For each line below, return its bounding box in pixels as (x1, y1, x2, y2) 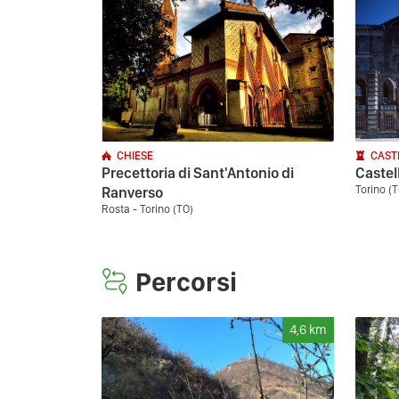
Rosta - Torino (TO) (102, 202, 193, 216)
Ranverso (102, 183, 163, 201)
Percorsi (135, 265, 237, 297)
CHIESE (117, 149, 153, 162)
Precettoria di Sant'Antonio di (102, 164, 294, 182)
